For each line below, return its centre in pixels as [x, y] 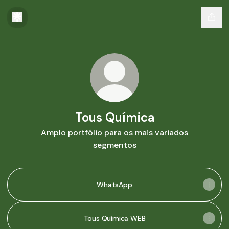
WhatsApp [114, 185]
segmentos [114, 145]
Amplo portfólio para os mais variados [114, 133]
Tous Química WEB [114, 218]
